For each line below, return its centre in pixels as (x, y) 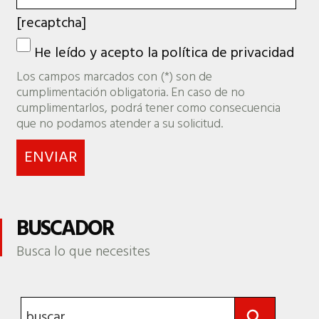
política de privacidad (228, 53)
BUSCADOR (66, 229)
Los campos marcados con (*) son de (115, 77)
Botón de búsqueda (254, 289)
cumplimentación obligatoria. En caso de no (131, 93)
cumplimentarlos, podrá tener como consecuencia (149, 108)
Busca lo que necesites (84, 252)
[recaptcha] (52, 23)
